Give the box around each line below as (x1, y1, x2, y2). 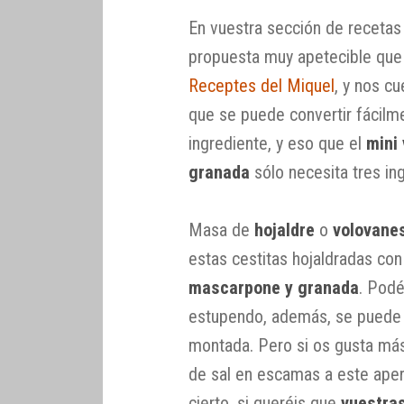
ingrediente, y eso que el (188, 133, 367, 155)
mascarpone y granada (188, 277, 360, 299)
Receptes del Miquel (188, 75, 335, 97)
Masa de (188, 219, 255, 242)
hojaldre (254, 219, 316, 242)
